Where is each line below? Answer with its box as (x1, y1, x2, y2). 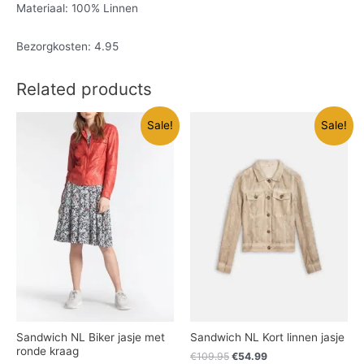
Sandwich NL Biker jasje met (16, 331, 165, 344)
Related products (16, 79, 152, 100)
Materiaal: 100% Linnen (16, 2, 138, 15)
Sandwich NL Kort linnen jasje (190, 331, 344, 344)
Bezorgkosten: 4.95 (16, 40, 119, 54)
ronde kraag (16, 344, 79, 358)
